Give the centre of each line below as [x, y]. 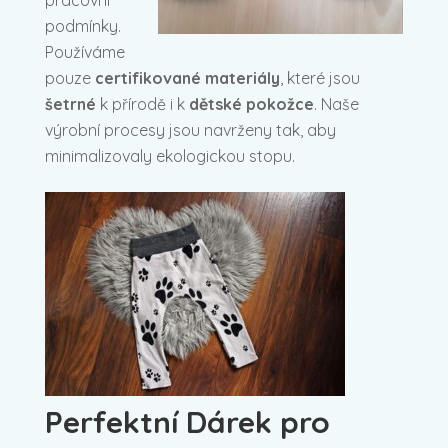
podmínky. [83, 25]
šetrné [70, 103]
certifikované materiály [187, 77]
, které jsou [320, 77]
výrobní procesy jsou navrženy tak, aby [190, 129]
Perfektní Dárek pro [187, 421]
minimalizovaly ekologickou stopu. [170, 155]
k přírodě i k [142, 103]
